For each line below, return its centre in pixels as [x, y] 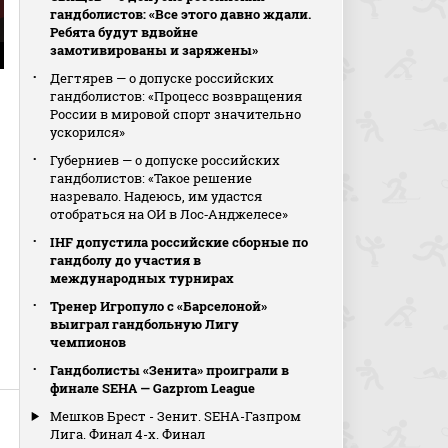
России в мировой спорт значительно [176, 114]
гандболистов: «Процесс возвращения [176, 96]
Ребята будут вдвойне [124, 32]
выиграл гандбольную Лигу [145, 324]
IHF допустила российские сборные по [179, 242]
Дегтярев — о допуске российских [162, 78]
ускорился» [88, 132]
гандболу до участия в [126, 260]
